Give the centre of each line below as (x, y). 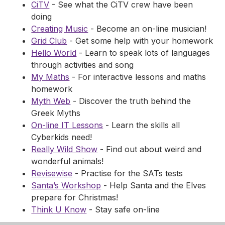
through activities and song (83, 65)
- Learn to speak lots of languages (143, 52)
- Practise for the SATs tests (128, 173)
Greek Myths (56, 113)
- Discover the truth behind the (131, 101)
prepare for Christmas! (75, 197)
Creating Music (60, 28)
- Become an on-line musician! (147, 28)
